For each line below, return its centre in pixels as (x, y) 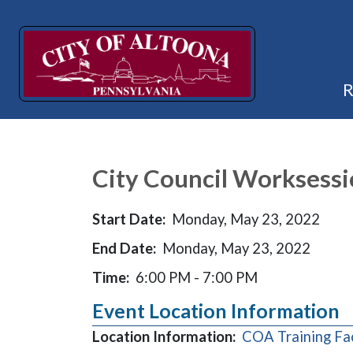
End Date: (124, 248)
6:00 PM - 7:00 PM (197, 277)
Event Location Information (216, 311)
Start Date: (129, 219)
